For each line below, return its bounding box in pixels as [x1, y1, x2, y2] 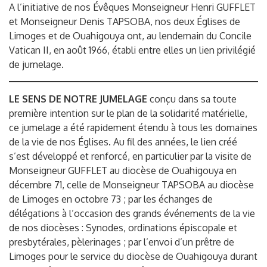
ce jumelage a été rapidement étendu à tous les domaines [9, 122, 257, 134]
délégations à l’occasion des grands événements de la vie [9, 207, 255, 220]
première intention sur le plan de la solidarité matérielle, [9, 107, 247, 120]
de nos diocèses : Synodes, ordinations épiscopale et [9, 222, 237, 234]
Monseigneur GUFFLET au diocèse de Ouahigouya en [9, 164, 237, 177]
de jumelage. [9, 58, 64, 71]
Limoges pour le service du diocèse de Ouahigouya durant [9, 250, 257, 263]
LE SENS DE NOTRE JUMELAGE [9, 93, 147, 105]
